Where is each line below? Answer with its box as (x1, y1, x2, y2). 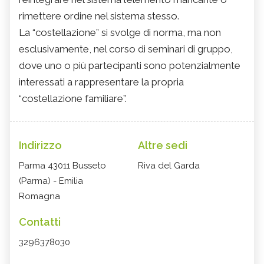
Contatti (19, 216, 61, 229)
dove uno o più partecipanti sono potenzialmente (19, 60, 240, 72)
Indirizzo (19, 139, 62, 152)
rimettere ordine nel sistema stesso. (19, 10, 179, 22)
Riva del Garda (138, 160, 200, 171)
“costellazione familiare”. (19, 93, 127, 105)
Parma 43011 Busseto (19, 160, 106, 171)
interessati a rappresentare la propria (19, 76, 184, 88)
